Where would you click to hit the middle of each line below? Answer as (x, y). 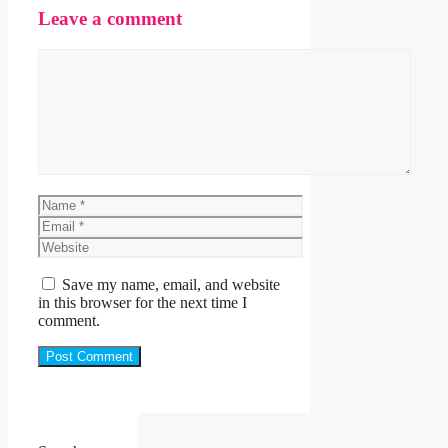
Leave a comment (110, 18)
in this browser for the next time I (142, 302)
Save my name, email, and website (171, 284)
